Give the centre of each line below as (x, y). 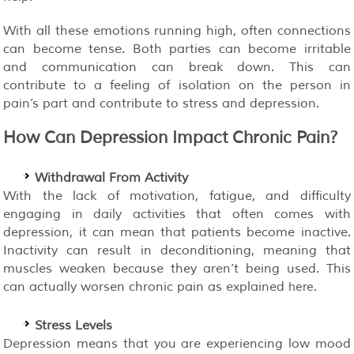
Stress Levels (74, 325)
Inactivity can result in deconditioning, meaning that (177, 250)
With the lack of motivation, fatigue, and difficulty (177, 196)
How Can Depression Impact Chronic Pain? (171, 137)
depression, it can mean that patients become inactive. (177, 232)
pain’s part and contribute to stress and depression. (162, 103)
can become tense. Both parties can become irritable (177, 49)
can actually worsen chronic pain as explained (146, 286)
